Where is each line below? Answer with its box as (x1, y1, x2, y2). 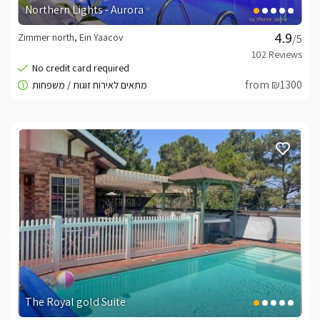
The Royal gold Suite (25, 294, 126, 309)
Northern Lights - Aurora (25, 2, 144, 18)
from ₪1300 (245, 77, 302, 93)
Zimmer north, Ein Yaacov (18, 31, 123, 44)
